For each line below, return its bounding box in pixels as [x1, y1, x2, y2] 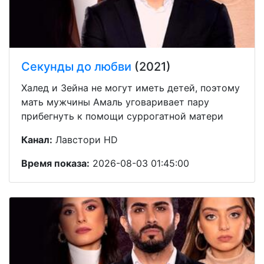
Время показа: [21, 157, 90, 169]
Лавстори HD [52, 133, 118, 146]
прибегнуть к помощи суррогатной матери [21, 110, 223, 122]
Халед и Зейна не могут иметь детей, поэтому [21, 81, 240, 94]
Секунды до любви [21, 59, 131, 74]
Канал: [21, 133, 52, 146]
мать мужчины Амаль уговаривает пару [21, 95, 209, 108]
